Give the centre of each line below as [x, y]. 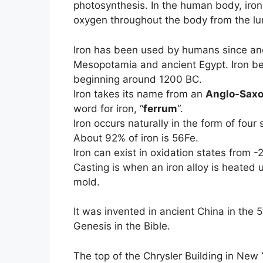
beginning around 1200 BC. [137, 79]
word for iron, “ [108, 108]
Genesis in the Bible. [122, 226]
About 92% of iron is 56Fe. [136, 138]
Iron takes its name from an [139, 94]
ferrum [160, 108]
